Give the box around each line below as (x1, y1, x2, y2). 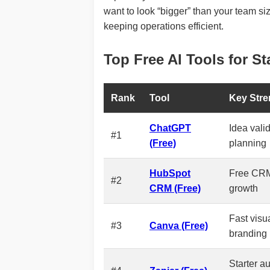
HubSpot (149, 168, 190, 178)
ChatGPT (149, 122, 191, 133)
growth (229, 183, 258, 193)
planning (229, 137, 266, 148)
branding (229, 228, 267, 239)
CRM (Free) (149, 183, 201, 193)
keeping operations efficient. (104, 20, 224, 31)
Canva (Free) (149, 220, 208, 231)
